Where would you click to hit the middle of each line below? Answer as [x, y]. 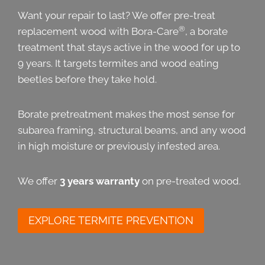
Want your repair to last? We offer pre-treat [117, 15]
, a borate [206, 31]
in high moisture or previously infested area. [119, 146]
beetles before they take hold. [87, 79]
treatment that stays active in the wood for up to [129, 47]
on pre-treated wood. [190, 181]
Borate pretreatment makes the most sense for [126, 114]
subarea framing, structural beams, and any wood [132, 130]
